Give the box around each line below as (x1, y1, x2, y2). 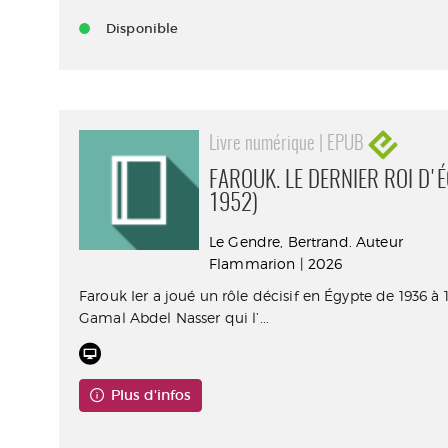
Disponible (106, 20, 179, 37)
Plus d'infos (110, 386, 191, 404)
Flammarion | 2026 (209, 255, 343, 272)
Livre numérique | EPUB (209, 134, 369, 154)
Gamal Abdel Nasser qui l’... (79, 309, 269, 326)
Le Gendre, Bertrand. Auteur (209, 233, 403, 250)
